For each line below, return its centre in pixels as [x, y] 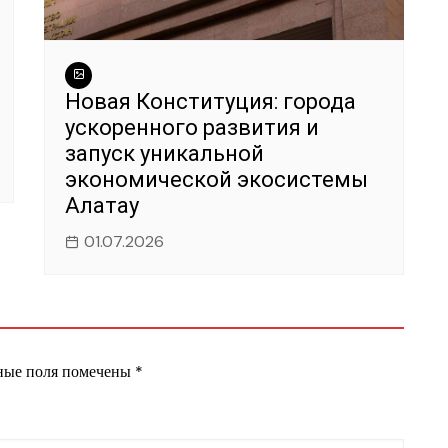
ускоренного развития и [192, 128]
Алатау [102, 206]
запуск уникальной [164, 154]
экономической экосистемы [216, 180]
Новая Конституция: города [210, 102]
